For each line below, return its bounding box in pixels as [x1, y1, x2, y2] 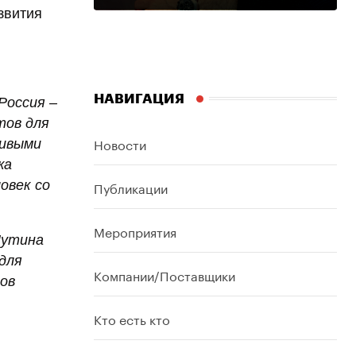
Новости [94, 133, 146, 153]
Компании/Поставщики [94, 264, 235, 284]
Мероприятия [94, 220, 176, 241]
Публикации [94, 176, 168, 197]
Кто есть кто [94, 308, 170, 328]
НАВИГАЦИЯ [94, 91, 184, 106]
